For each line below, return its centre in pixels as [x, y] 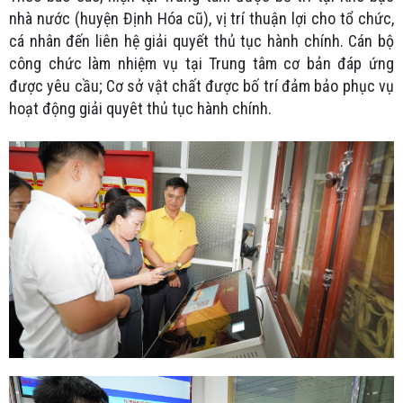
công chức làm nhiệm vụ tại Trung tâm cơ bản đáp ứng [201, 63]
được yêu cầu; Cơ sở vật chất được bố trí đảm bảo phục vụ [201, 85]
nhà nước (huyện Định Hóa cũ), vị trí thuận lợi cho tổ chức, [201, 18]
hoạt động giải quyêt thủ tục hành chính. [140, 108]
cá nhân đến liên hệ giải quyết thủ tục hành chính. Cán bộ [201, 40]
